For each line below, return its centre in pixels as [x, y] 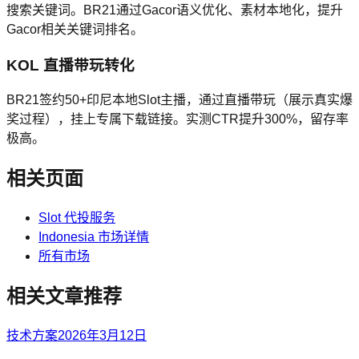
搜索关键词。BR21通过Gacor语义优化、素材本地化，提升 [175, 10]
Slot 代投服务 [77, 218]
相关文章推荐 [64, 296]
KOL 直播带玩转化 [71, 65]
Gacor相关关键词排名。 [75, 29]
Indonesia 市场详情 [94, 237]
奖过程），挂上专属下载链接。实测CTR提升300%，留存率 [177, 119]
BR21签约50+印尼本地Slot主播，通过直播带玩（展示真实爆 [179, 100]
